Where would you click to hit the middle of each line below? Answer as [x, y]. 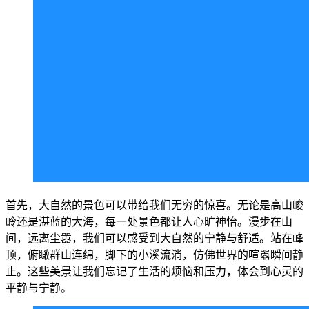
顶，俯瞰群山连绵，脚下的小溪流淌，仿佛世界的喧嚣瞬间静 [154, 255]
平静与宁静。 [39, 288]
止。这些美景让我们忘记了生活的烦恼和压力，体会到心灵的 [154, 271]
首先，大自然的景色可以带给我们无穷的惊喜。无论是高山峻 [154, 205]
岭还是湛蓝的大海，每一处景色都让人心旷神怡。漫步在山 [149, 221]
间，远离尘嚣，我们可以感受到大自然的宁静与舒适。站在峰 [154, 238]
